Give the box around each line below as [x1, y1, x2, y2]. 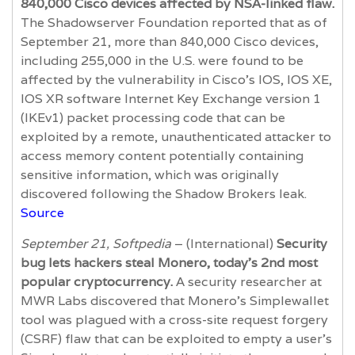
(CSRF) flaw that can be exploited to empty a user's [21, 330, 332, 347]
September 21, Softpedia [21, 235, 174, 252]
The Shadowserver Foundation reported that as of [21, 13, 327, 31]
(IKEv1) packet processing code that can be [21, 109, 285, 126]
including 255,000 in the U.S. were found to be [21, 52, 303, 69]
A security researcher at [176, 273, 322, 290]
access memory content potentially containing [21, 147, 303, 164]
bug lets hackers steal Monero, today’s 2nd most [21, 254, 318, 271]
